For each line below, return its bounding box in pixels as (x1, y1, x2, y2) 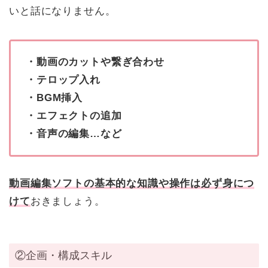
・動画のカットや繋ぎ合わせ (26, 56, 165, 68)
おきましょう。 (30, 196, 105, 208)
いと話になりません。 (9, 5, 116, 17)
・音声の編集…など (26, 128, 122, 140)
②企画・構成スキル (15, 248, 112, 261)
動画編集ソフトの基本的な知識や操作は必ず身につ (9, 178, 255, 190)
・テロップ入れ (26, 74, 100, 86)
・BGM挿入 (26, 92, 83, 104)
